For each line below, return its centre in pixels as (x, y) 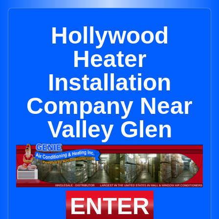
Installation (109, 82)
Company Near (109, 106)
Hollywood (109, 35)
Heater (109, 59)
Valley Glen (109, 129)
